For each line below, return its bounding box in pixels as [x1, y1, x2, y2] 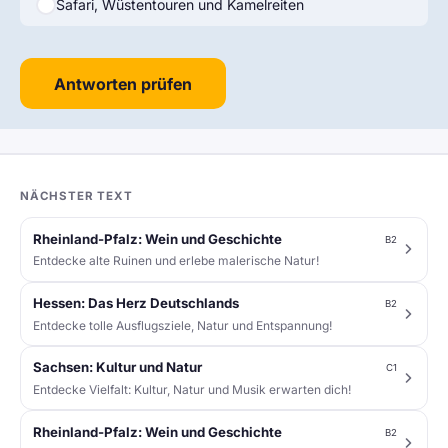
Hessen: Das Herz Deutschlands [33, 294, 239, 311]
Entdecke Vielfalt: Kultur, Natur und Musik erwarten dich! [33, 381, 351, 397]
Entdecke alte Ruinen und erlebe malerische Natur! [33, 253, 319, 269]
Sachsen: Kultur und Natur [33, 359, 202, 376]
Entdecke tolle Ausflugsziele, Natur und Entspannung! [33, 317, 332, 333]
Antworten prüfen [54, 73, 192, 94]
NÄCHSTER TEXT [20, 189, 133, 204]
